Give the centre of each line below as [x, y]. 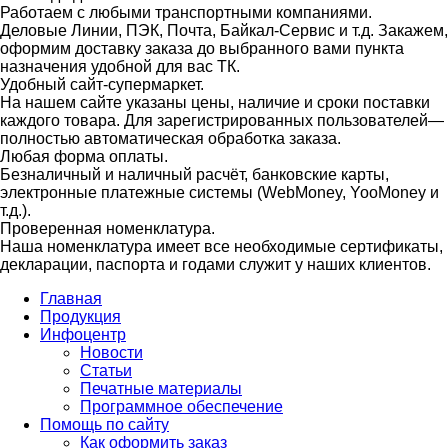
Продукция [80, 316]
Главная [71, 298]
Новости [111, 352]
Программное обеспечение [181, 406]
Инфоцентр [83, 334]
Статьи [106, 370]
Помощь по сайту [104, 424]
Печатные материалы [161, 388]
